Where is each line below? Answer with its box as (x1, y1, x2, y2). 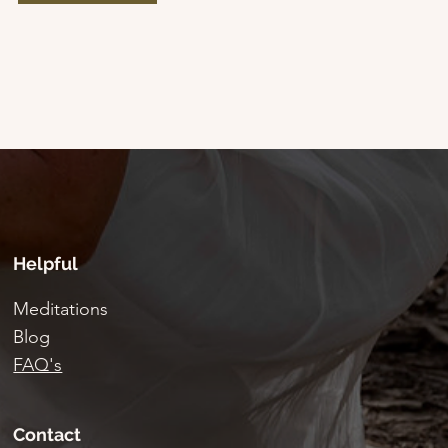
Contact (13, 423, 82, 445)
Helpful (13, 252, 79, 274)
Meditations (13, 297, 109, 320)
